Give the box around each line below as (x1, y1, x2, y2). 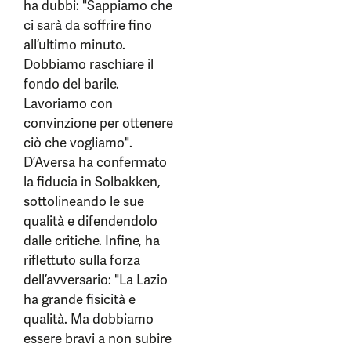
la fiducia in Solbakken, (24, 173, 161, 190)
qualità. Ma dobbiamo (24, 310, 154, 327)
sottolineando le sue (24, 193, 144, 210)
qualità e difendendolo (24, 212, 157, 230)
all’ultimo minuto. (24, 36, 125, 53)
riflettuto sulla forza (24, 251, 140, 269)
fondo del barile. (24, 75, 119, 92)
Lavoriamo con (24, 95, 113, 112)
